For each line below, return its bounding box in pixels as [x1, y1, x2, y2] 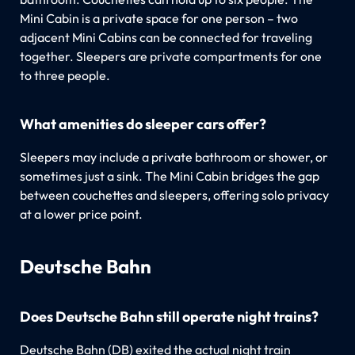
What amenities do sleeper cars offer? [19, 114, 266, 133]
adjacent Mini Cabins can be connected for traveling [19, 29, 312, 45]
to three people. [19, 67, 110, 83]
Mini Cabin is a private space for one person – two [19, 10, 298, 26]
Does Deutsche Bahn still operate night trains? [19, 307, 319, 326]
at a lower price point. [19, 205, 143, 222]
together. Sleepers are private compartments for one [19, 48, 322, 64]
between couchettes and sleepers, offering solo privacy [19, 186, 329, 203]
